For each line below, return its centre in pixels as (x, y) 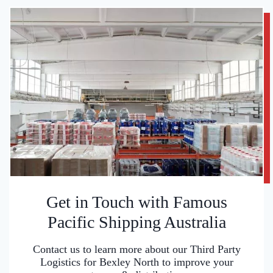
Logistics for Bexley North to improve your (136, 262)
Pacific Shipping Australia (136, 222)
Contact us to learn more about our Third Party (136, 250)
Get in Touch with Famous (136, 202)
